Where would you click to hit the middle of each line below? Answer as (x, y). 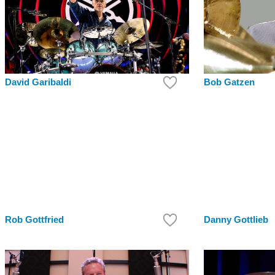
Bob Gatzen (229, 82)
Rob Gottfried (34, 220)
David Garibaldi (38, 82)
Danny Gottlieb (236, 220)
